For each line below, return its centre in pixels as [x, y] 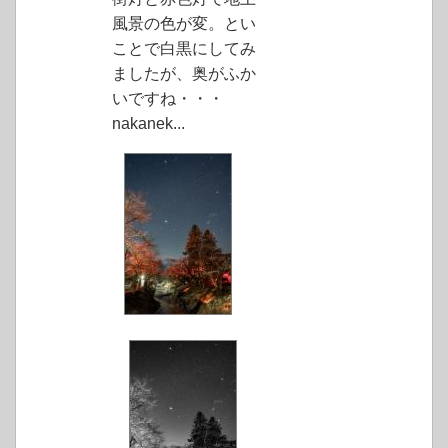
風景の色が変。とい [184, 24]
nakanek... [148, 124]
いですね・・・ [168, 99]
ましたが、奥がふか [184, 74]
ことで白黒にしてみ [184, 49]
